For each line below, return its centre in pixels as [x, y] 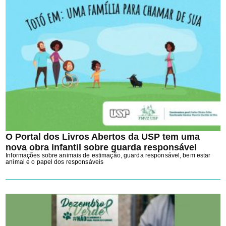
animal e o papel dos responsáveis [55, 162]
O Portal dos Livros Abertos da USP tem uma [103, 136]
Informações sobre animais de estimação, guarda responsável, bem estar [108, 155]
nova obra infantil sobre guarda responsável [101, 147]
